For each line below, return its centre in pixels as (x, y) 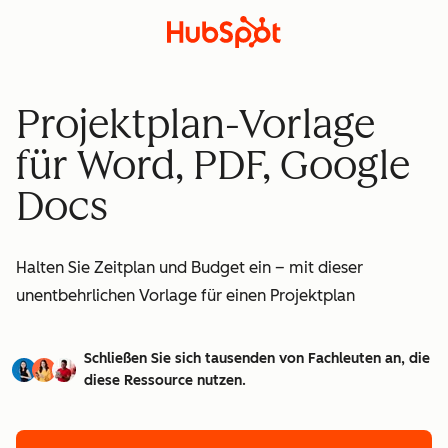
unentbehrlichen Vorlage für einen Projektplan (185, 295)
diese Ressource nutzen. (165, 380)
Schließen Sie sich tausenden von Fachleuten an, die (257, 358)
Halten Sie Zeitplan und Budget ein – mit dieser (189, 267)
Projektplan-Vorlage (195, 124)
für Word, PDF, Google (213, 165)
